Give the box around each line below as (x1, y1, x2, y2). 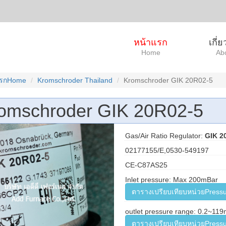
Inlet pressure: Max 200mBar (125, 176, 218, 184)
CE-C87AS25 (125, 161, 167, 169)
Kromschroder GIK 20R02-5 (123, 76, 213, 84)
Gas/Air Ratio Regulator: (125, 132, 205, 140)
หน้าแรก (134, 37, 167, 47)
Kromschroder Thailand (37, 76, 112, 84)
